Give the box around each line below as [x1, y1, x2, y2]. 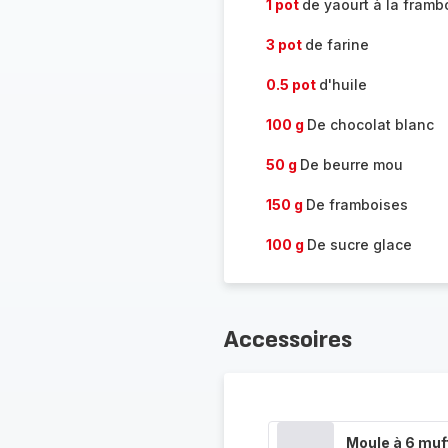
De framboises [305, 196, 408, 213]
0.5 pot [265, 76, 319, 93]
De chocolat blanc [306, 116, 434, 133]
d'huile [318, 76, 367, 93]
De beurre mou [299, 156, 403, 173]
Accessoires [223, 325, 352, 354]
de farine [304, 36, 369, 53]
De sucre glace [306, 236, 412, 253]
